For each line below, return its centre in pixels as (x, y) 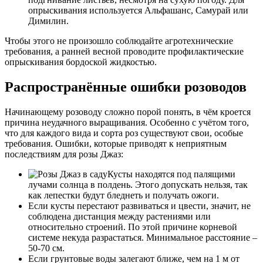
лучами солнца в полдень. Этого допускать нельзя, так (138, 185)
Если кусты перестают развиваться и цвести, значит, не (139, 206)
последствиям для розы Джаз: (64, 154)
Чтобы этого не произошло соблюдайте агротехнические (119, 41)
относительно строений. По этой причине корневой (133, 227)
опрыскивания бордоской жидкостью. (81, 62)
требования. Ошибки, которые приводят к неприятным (116, 144)
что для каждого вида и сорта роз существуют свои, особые (124, 133)
